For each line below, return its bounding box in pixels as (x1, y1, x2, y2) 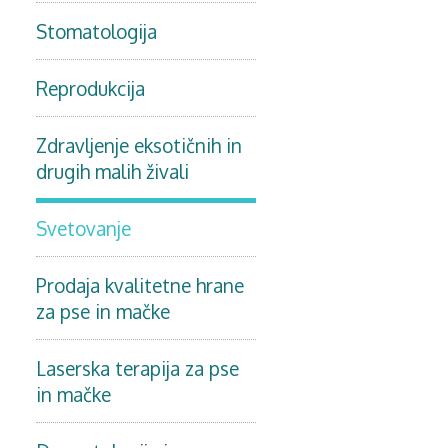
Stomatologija (36, 19, 157, 43)
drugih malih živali (36, 159, 189, 183)
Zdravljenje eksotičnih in (36, 133, 242, 157)
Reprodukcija (36, 76, 145, 100)
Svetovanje (36, 216, 131, 240)
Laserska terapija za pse (36, 356, 239, 380)
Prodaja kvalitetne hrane (36, 273, 244, 297)
